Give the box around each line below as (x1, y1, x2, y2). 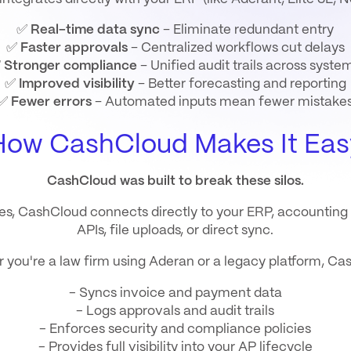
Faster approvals (20, 42, 128, 55)
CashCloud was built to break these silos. (46, 175, 304, 188)
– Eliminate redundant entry (160, 24, 335, 37)
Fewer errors (11, 96, 92, 109)
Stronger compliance (4, 60, 138, 73)
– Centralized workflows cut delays (127, 42, 345, 55)
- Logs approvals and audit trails (76, 304, 275, 317)
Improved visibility (18, 78, 135, 91)
